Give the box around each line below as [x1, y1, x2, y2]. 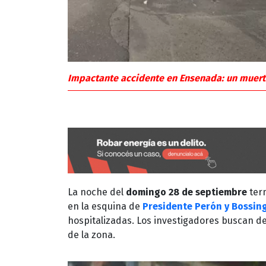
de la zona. [68, 229, 115, 240]
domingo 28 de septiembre [126, 186, 247, 198]
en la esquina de [68, 200, 142, 212]
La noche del [68, 186, 126, 198]
